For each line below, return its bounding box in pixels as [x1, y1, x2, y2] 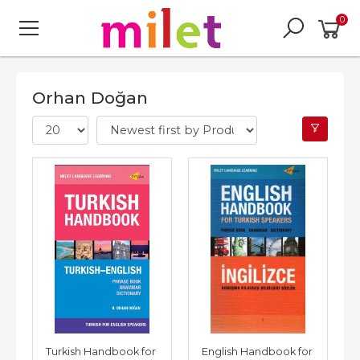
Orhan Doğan [32, 88, 148, 108]
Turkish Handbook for [46, 345, 156, 358]
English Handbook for [201, 345, 313, 358]
